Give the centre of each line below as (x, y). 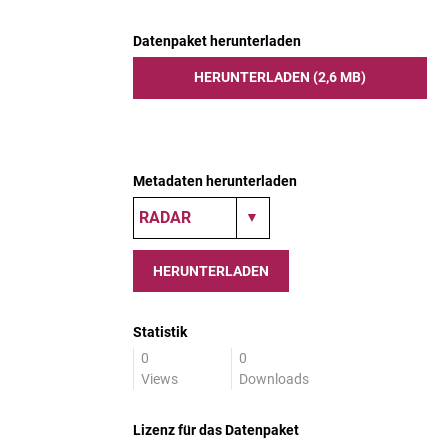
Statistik (160, 332)
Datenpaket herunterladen (217, 41)
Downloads (274, 379)
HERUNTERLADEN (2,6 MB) (280, 77)
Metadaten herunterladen (215, 181)
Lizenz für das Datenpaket (216, 430)
